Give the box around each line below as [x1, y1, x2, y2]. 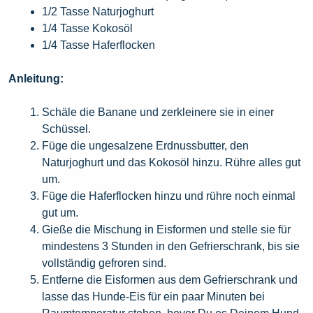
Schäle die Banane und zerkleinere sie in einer [42, 106, 274, 119]
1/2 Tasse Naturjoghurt [42, 6, 154, 18]
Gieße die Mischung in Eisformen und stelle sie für [42, 224, 291, 236]
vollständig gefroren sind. [42, 257, 166, 270]
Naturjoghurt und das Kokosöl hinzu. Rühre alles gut [42, 156, 300, 169]
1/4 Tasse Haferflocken [42, 39, 155, 52]
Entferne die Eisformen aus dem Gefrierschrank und [42, 274, 298, 286]
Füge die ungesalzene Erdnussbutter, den [42, 140, 249, 152]
